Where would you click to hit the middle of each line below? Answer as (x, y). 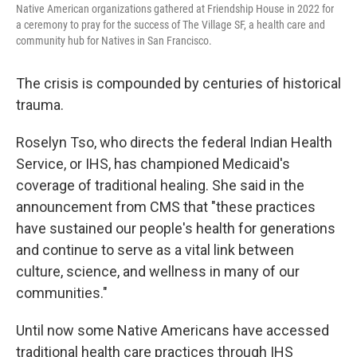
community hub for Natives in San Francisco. (114, 40)
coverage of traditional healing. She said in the (160, 185)
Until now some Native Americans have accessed (173, 330)
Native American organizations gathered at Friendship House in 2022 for (175, 8)
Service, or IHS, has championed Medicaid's (153, 163)
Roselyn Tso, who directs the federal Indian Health (174, 142)
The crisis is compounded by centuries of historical (178, 83)
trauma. (40, 104)
